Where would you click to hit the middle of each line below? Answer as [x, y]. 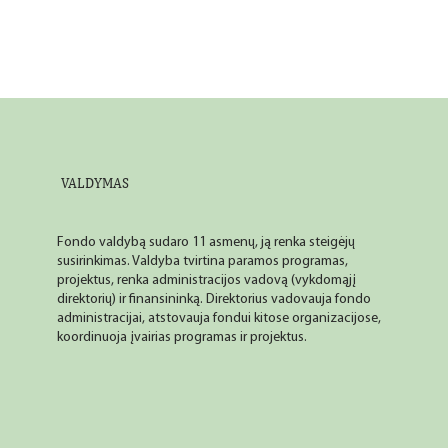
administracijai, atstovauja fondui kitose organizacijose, [218, 318]
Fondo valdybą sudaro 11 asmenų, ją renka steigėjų [205, 242]
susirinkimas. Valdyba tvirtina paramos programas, [202, 261]
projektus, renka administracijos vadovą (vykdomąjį [206, 280]
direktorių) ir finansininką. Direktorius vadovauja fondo [213, 299]
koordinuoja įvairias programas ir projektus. [181, 337]
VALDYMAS [94, 183]
